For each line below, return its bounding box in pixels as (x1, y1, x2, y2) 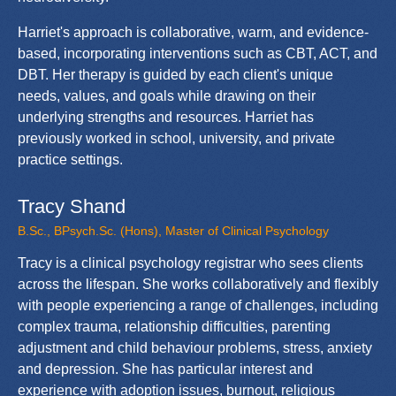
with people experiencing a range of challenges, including (18, 297, 378, 313)
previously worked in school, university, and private (18, 130, 335, 146)
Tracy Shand (18, 194, 126, 217)
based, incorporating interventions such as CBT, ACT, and (18, 45, 377, 61)
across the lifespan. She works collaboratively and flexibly (18, 276, 378, 292)
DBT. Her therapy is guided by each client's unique (18, 66, 333, 82)
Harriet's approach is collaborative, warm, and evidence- (18, 24, 369, 40)
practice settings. (18, 151, 123, 167)
